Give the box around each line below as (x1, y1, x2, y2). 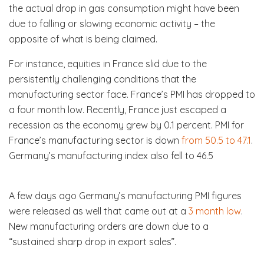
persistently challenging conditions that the (9, 72, 196, 85)
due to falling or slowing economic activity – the (9, 17, 215, 29)
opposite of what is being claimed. (9, 32, 157, 45)
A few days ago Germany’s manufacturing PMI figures (9, 189, 242, 202)
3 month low (189, 204, 241, 217)
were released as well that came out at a (9, 204, 189, 217)
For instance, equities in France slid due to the (9, 57, 207, 70)
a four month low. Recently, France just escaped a (9, 103, 226, 115)
